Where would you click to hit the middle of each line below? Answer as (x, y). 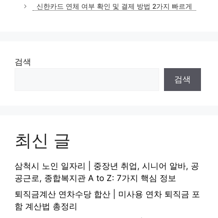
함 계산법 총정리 (46, 207)
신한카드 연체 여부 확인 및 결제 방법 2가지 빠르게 (114, 6)
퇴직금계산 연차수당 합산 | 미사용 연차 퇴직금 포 (107, 194)
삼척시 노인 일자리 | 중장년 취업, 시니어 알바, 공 (107, 166)
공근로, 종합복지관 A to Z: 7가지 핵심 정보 (95, 178)
